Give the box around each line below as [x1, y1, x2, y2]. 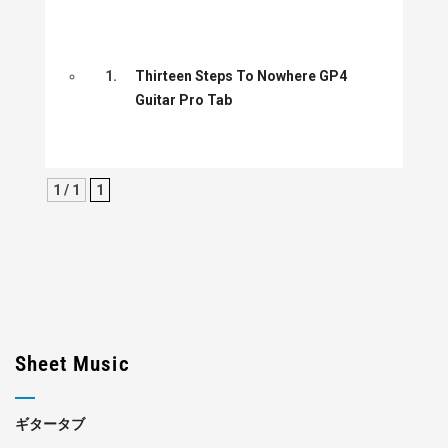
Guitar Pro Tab [135, 92, 232, 108]
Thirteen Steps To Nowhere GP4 [135, 68, 347, 84]
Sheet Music [15, 352, 130, 376]
